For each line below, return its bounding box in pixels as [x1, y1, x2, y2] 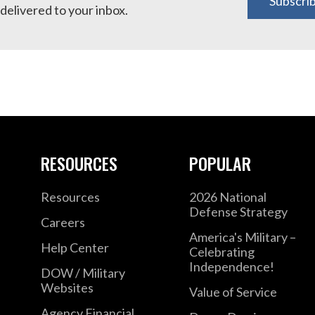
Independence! [189, 258, 275, 274]
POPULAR [189, 150, 252, 176]
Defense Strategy [189, 203, 288, 219]
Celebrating [189, 243, 255, 259]
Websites [40, 279, 94, 295]
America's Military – [189, 229, 297, 245]
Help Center [40, 239, 109, 255]
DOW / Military [40, 264, 125, 281]
